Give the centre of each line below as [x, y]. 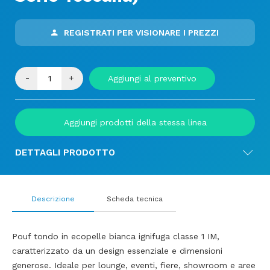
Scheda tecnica [135, 199]
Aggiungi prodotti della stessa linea [135, 122]
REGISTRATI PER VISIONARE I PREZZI [141, 33]
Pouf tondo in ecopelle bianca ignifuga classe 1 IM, [116, 236]
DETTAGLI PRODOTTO [65, 152]
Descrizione [53, 199]
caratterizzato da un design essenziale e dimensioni [117, 251]
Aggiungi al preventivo [152, 78]
